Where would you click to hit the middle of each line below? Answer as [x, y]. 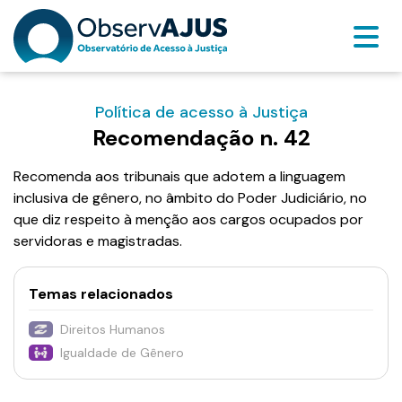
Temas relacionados [101, 294]
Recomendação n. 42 [201, 138]
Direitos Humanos [113, 330]
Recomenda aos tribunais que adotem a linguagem [179, 176]
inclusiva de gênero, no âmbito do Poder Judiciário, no [190, 198]
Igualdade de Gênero [122, 353]
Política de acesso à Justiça [201, 112]
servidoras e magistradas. [98, 241]
